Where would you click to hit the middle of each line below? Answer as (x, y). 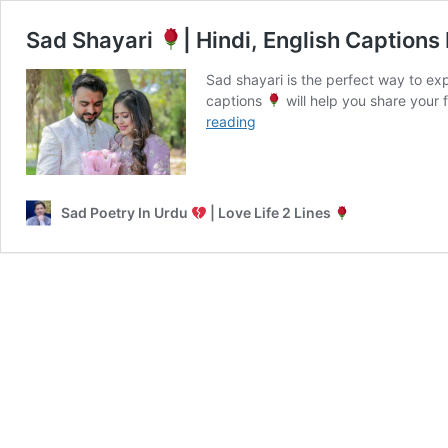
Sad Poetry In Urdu (126, 213)
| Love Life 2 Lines (270, 213)
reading (231, 121)
